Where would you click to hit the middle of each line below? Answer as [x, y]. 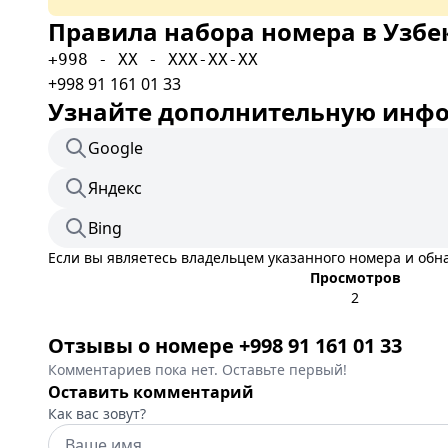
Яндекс [115, 188]
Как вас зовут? [97, 413]
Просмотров [355, 277]
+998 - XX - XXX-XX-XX [153, 59]
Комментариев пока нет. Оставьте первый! [197, 369]
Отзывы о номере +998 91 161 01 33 [225, 345]
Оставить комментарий [151, 392]
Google [115, 148]
